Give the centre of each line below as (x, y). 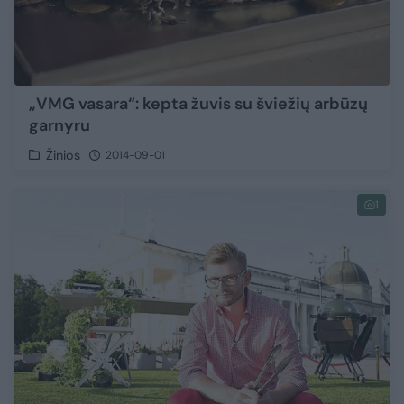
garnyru (60, 125)
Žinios (64, 155)
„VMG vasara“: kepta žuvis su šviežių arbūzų (198, 103)
